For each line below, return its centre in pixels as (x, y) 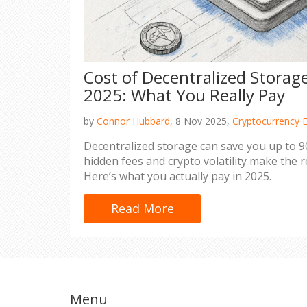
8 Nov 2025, (202, 121)
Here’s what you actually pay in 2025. (177, 176)
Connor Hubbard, (135, 121)
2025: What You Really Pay (184, 95)
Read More (142, 208)
